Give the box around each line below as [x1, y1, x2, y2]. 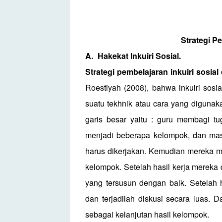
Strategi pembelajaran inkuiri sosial [85, 65, 219, 77]
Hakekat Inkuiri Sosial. [98, 50, 181, 61]
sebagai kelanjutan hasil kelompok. [85, 208, 209, 220]
